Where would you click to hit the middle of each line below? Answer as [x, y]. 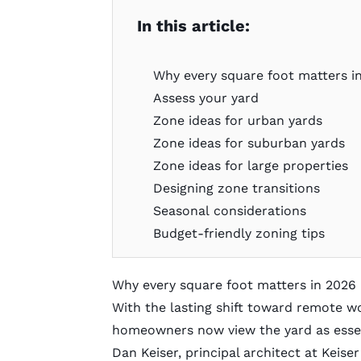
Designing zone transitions [237, 188]
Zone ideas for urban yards [238, 120]
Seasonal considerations [230, 210]
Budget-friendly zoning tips [239, 233]
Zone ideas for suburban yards [249, 143]
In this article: [193, 25]
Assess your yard [206, 98]
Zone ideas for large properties [251, 165]
